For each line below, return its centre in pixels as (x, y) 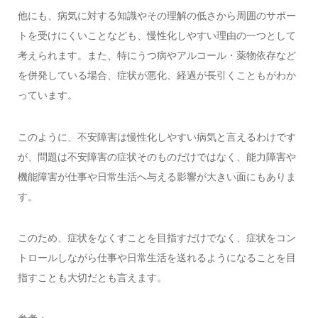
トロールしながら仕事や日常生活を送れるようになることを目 (157, 257)
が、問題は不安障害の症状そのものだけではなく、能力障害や (157, 157)
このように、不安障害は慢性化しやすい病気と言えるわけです (157, 137)
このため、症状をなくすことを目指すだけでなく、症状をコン (157, 237)
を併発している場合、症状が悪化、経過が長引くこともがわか (157, 76)
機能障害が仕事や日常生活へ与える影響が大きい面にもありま (157, 176)
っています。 (47, 95)
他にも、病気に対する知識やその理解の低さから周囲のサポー (157, 16)
